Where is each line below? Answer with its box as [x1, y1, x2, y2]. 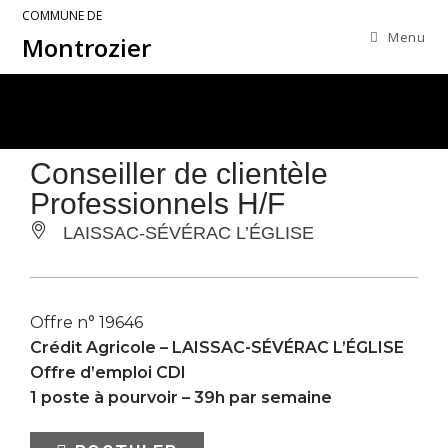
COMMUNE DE [22, 7, 103, 24]
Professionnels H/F [30, 187, 285, 220]
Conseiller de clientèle [30, 157, 328, 190]
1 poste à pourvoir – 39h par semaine [30, 388, 332, 407]
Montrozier [22, 31, 152, 64]
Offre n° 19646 [30, 313, 143, 332]
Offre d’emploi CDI [30, 363, 186, 382]
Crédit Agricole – [30, 338, 172, 357]
